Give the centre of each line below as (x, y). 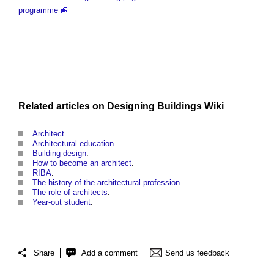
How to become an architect (82, 163)
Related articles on (63, 106)
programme (38, 10)
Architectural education (73, 143)
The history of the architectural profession (106, 182)
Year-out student (61, 202)
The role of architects (70, 192)
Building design (59, 153)
